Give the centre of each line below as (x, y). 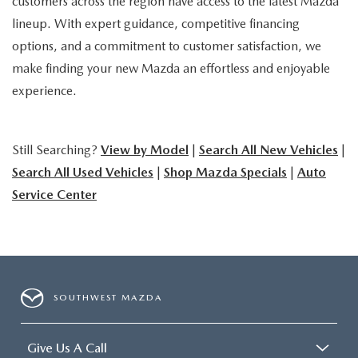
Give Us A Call (67, 348)
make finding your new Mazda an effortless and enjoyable (171, 68)
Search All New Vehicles (268, 149)
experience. (44, 90)
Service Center (54, 194)
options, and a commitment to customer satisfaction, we (167, 46)
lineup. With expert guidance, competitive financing (156, 23)
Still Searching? (56, 149)
